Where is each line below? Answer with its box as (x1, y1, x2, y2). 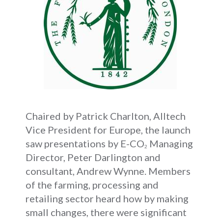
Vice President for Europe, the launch (26, 123, 191, 136)
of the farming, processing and (26, 178, 159, 191)
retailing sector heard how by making (26, 192, 189, 204)
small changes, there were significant (26, 206, 187, 218)
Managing (147, 137, 193, 149)
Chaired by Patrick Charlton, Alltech (26, 110, 186, 122)
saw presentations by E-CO (26, 137, 145, 149)
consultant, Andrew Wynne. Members (26, 165, 191, 177)
